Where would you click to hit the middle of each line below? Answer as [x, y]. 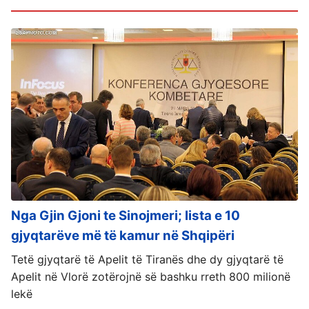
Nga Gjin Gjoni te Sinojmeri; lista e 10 [126, 215]
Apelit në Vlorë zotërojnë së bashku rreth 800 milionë [151, 276]
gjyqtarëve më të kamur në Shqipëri [123, 235]
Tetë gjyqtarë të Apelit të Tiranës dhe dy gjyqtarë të [147, 259]
